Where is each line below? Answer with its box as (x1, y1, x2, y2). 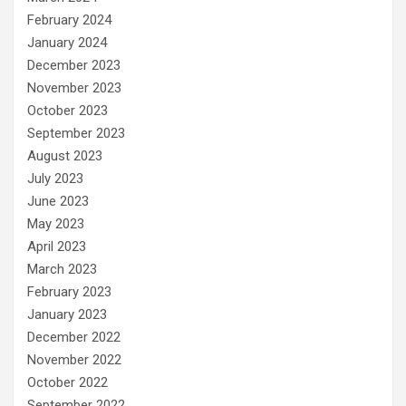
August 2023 (27, 148, 102, 164)
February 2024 (27, 12, 111, 28)
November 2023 (27, 80, 121, 96)
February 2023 (27, 284, 111, 300)
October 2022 (27, 374, 108, 391)
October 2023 (27, 102, 108, 119)
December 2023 (27, 57, 121, 73)
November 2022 (27, 352, 121, 368)
